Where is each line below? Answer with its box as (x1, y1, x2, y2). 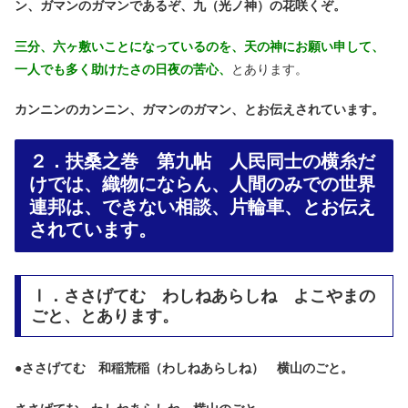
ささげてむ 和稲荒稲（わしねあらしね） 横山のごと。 (22, 361, 353, 376)
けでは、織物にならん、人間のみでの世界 (29, 173, 375, 194)
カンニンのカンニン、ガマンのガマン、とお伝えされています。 (15, 102, 384, 117)
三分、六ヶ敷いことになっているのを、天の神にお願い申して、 (15, 38, 384, 54)
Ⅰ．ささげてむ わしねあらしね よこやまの (30, 286, 375, 305)
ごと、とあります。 (30, 306, 178, 325)
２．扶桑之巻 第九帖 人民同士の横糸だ (29, 150, 375, 171)
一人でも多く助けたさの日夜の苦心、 (15, 61, 231, 76)
